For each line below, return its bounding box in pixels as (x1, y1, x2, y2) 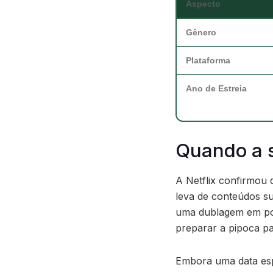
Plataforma (186, 55, 230, 65)
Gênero (186, 27, 216, 37)
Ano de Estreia (186, 83, 247, 93)
